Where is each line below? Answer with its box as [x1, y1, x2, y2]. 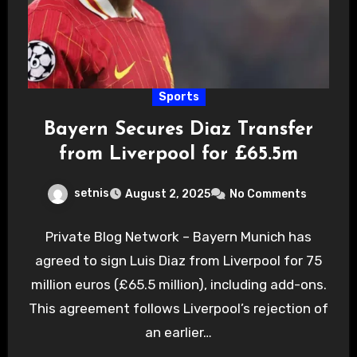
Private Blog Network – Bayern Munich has [45, 229, 312, 245]
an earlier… [145, 324, 212, 341]
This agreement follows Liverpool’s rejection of [29, 300, 328, 317]
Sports [158, 90, 199, 104]
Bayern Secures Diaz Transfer [44, 120, 313, 140]
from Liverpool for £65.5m [59, 145, 298, 165]
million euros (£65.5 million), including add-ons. [30, 277, 327, 293]
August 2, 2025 [125, 187, 210, 202]
